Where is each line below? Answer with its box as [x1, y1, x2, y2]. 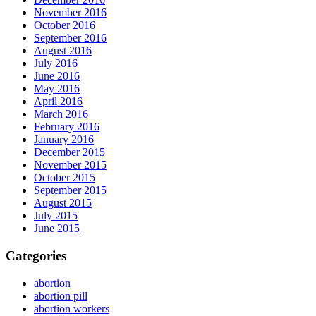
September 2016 [34, 32, 107, 44]
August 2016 [34, 44, 92, 57]
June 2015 [34, 222, 80, 235]
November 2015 [34, 159, 107, 171]
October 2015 [34, 171, 95, 184]
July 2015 [34, 209, 78, 222]
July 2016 [34, 57, 78, 70]
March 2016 [34, 108, 88, 121]
